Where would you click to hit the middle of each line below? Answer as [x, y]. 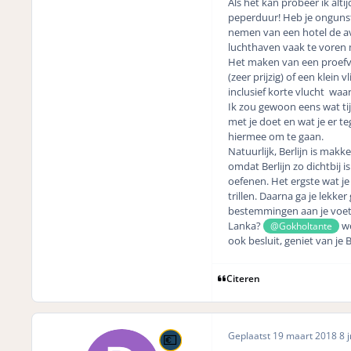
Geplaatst [250, 335]
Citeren [244, 278]
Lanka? [245, 225]
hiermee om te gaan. [275, 136]
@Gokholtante [301, 225]
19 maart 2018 [306, 335]
